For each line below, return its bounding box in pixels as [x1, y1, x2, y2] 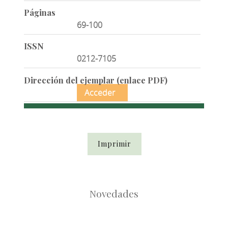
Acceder [84, 87, 116, 98]
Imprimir [97, 139, 131, 149]
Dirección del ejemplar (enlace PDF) [23, 74, 167, 85]
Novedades [90, 187, 138, 201]
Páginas [23, 7, 55, 18]
